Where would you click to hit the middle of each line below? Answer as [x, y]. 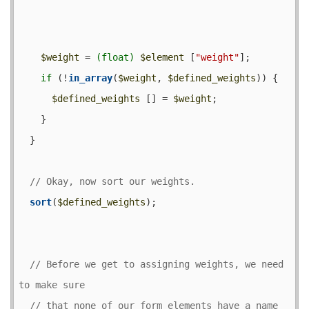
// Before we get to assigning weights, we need [157, 264]
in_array [90, 78]
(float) [115, 57]
